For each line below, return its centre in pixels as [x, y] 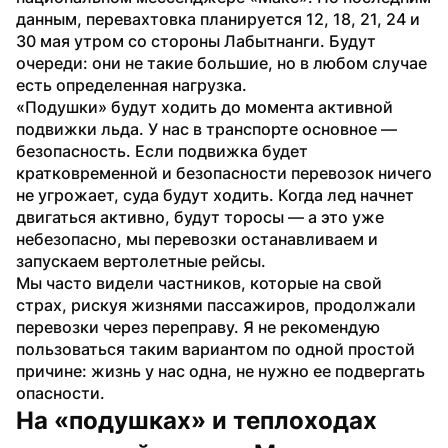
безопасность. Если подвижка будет [162, 150]
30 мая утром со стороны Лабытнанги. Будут [196, 40]
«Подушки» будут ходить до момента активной [204, 106]
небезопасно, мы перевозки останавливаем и [197, 238]
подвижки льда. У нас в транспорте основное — [206, 128]
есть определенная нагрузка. [131, 84]
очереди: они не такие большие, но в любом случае [221, 62]
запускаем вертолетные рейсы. [141, 260]
